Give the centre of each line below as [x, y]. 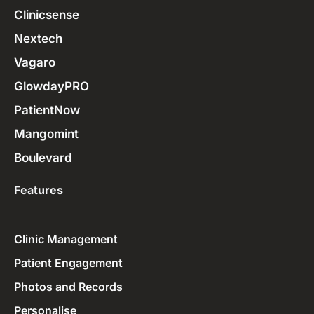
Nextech [38, 39]
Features [39, 190]
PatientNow [47, 110]
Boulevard [43, 158]
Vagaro [35, 63]
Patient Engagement [68, 263]
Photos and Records [68, 287]
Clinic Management [66, 239]
